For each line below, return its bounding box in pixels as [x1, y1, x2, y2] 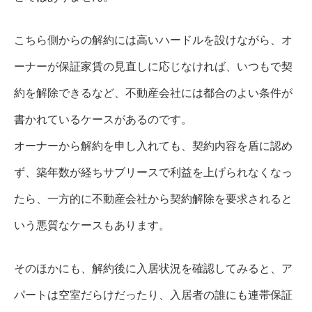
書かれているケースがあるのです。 [14, 114, 192, 125]
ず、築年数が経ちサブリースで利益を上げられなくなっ [14, 166, 292, 178]
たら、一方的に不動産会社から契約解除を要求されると [14, 193, 292, 205]
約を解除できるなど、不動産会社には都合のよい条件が [14, 87, 292, 99]
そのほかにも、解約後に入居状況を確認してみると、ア [14, 263, 292, 274]
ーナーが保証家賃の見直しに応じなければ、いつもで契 [14, 61, 292, 72]
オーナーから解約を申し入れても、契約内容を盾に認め [14, 140, 292, 152]
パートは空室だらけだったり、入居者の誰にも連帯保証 [14, 289, 292, 301]
